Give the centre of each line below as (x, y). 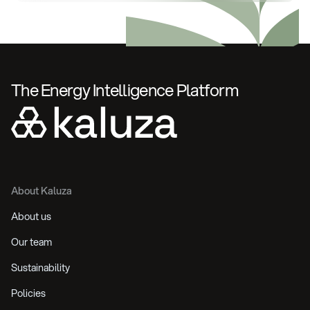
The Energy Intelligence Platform (125, 90)
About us (31, 217)
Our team (31, 242)
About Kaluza (42, 191)
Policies (28, 293)
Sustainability (40, 268)
